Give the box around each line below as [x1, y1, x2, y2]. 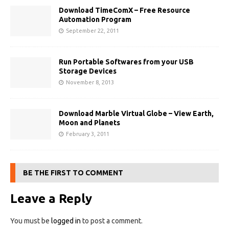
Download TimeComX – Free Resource [59, 6, 190, 14]
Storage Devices [59, 66, 117, 75]
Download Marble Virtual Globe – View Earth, [59, 109, 214, 118]
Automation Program [59, 15, 131, 24]
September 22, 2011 [66, 27, 119, 34]
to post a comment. [81, 217, 143, 225]
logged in [51, 217, 81, 225]
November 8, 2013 [66, 79, 114, 85]
